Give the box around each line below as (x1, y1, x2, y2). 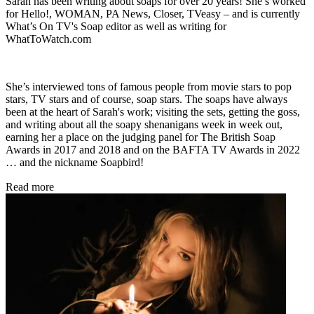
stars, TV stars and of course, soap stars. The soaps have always (6, 93, 287, 105)
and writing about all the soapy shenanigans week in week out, (6, 118, 282, 130)
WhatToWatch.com (6, 32, 94, 45)
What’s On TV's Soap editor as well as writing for (6, 20, 226, 32)
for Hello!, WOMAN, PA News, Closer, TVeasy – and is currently (6, 7, 300, 20)
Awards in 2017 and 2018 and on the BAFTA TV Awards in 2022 (6, 143, 300, 156)
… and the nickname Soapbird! (6, 156, 144, 168)
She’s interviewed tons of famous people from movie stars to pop (6, 80, 292, 93)
